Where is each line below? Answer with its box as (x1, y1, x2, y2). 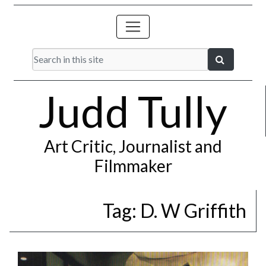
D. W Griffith (140, 199, 246, 222)
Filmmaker (94, 156, 172, 176)
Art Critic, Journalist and (44, 136, 222, 156)
